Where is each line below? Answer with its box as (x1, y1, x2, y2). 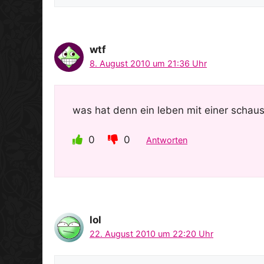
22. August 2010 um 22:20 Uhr (90, 229, 213, 239)
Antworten (146, 135, 187, 146)
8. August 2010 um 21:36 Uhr (90, 58, 207, 69)
